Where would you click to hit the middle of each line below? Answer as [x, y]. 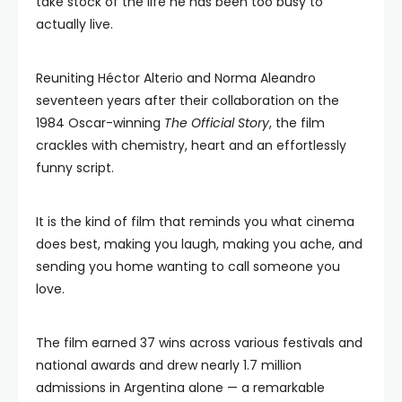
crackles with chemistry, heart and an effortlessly [191, 145]
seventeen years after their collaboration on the [188, 100]
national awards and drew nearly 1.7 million [169, 365]
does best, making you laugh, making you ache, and [199, 244]
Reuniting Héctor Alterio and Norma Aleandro [176, 78]
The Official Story [217, 123]
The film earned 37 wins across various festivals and [199, 343]
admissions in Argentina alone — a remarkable [180, 388]
